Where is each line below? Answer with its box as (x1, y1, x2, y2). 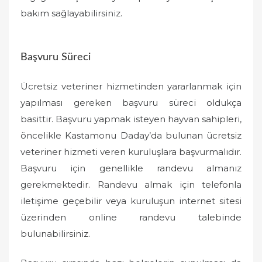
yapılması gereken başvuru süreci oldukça (20, 96, 242, 108)
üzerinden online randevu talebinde (20, 211, 242, 223)
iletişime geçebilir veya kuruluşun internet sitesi (20, 195, 242, 206)
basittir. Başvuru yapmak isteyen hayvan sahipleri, (20, 113, 242, 125)
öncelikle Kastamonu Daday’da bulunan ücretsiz (20, 129, 242, 141)
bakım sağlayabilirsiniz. (20, 7, 122, 19)
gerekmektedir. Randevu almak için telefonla (20, 178, 242, 190)
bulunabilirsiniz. (20, 227, 90, 239)
